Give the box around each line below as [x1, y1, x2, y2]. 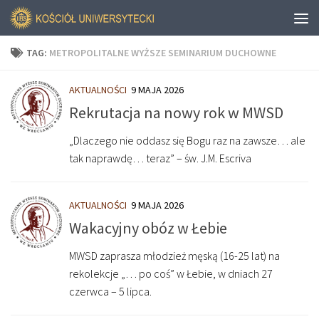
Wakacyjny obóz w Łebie [69, 218, 227, 239]
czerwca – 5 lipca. [69, 284, 152, 299]
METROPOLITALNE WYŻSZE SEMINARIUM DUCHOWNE [49, 46, 276, 59]
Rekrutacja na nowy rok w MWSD [69, 103, 283, 123]
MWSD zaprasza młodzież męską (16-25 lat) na [69, 249, 280, 263]
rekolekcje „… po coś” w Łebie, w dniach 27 [69, 266, 273, 281]
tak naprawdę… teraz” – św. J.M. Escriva [69, 151, 251, 166]
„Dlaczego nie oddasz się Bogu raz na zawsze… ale [69, 133, 305, 148]
